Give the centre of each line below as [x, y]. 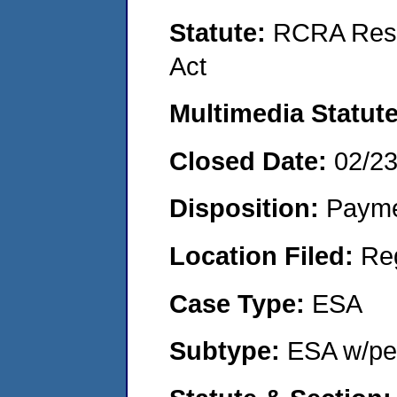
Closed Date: [252, 160]
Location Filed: [265, 255]
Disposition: [248, 208]
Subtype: [228, 351]
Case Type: [241, 303]
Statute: [221, 32]
